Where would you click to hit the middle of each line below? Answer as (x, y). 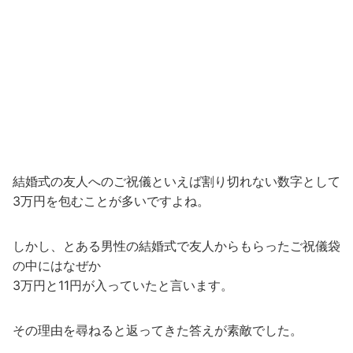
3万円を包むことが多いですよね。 (111, 201)
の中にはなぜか (57, 266)
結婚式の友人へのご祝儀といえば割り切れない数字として (176, 182)
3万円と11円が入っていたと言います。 (123, 286)
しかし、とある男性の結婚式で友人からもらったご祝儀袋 (176, 246)
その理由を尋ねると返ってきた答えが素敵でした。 (158, 331)
